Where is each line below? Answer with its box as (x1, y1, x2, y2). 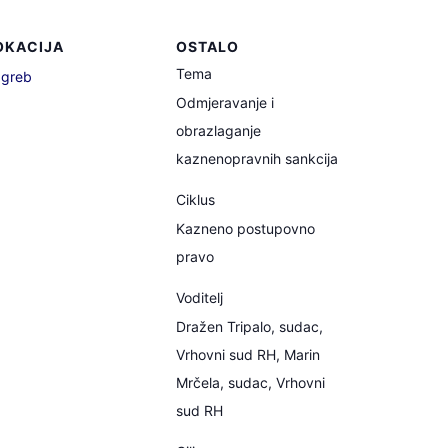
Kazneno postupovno (176, 220, 315, 237)
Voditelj (176, 289, 223, 306)
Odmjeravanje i (176, 94, 274, 111)
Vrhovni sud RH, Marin (176, 346, 320, 363)
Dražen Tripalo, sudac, (176, 318, 323, 335)
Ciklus (176, 191, 215, 208)
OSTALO (176, 38, 239, 55)
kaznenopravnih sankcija (176, 150, 338, 167)
